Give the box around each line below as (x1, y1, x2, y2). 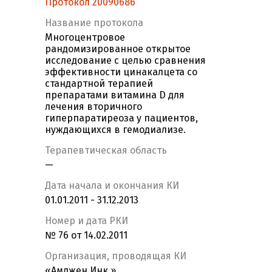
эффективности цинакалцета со (45, 66, 197, 78)
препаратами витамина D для (45, 89, 185, 101)
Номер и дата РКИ (45, 215, 128, 227)
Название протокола (45, 17, 143, 29)
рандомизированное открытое (45, 43, 191, 55)
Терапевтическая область (45, 144, 167, 157)
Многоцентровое (45, 32, 125, 44)
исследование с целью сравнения (45, 55, 206, 67)
